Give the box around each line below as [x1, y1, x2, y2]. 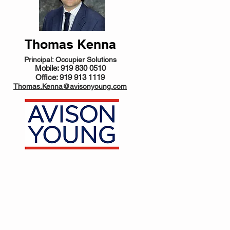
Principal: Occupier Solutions [24, 55, 117, 64]
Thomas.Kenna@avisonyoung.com [13, 82, 127, 90]
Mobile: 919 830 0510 [34, 64, 106, 72]
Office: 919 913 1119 [35, 73, 105, 82]
